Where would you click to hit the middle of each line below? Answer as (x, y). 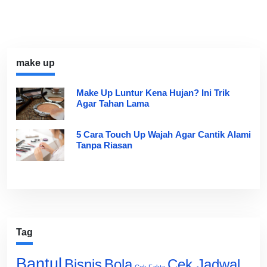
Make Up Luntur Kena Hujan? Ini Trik (153, 93)
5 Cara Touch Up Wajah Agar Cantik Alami (163, 134)
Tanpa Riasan (104, 145)
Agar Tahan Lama (112, 103)
